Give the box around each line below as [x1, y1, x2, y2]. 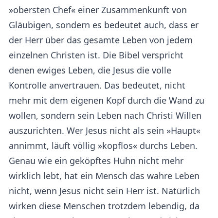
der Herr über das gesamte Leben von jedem [9, 34, 193, 46]
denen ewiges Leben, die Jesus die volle [9, 64, 171, 76]
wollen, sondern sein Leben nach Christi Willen [9, 109, 201, 121]
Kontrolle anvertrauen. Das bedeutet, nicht [9, 79, 185, 91]
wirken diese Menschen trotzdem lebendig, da [9, 200, 200, 212]
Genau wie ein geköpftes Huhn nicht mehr [9, 155, 183, 166]
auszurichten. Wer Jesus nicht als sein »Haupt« [9, 125, 200, 136]
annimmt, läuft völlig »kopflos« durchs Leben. [9, 140, 198, 151]
